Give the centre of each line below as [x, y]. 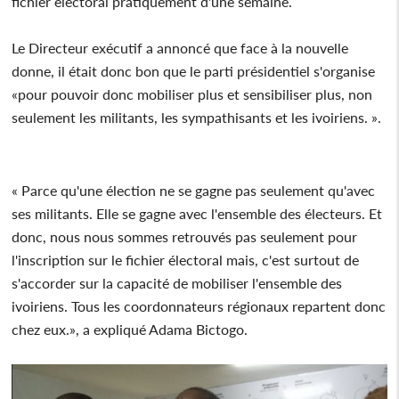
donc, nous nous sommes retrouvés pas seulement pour [185, 236]
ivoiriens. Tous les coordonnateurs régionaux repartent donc [199, 305]
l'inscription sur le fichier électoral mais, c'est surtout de [186, 259]
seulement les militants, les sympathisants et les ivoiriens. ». [197, 117]
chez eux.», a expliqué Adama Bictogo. [130, 329]
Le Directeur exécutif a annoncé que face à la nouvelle [180, 47]
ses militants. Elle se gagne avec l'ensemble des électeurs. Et [197, 213]
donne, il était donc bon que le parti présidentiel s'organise [194, 70]
